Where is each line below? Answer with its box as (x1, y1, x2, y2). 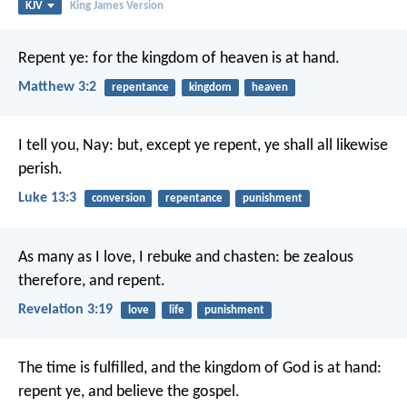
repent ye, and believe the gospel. (18, 382, 240, 401)
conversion (91, 193, 145, 205)
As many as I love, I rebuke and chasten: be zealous (18, 248, 353, 266)
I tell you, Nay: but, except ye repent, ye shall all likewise (18, 137, 388, 155)
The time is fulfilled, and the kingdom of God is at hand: (18, 359, 382, 377)
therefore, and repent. (18, 272, 165, 290)
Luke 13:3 (18, 191, 76, 206)
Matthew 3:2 (18, 79, 96, 94)
